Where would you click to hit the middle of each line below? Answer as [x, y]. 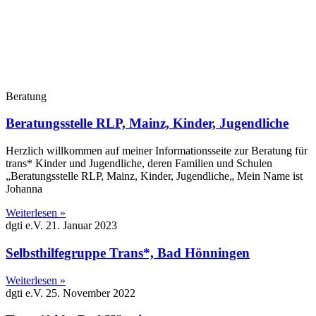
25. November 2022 [91, 293]
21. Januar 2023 [81, 226]
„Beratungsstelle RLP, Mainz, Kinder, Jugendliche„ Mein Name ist [154, 176]
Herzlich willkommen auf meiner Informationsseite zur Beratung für [157, 151]
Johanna [24, 189]
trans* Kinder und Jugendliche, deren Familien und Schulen [139, 164]
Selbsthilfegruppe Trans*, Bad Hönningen [128, 253]
